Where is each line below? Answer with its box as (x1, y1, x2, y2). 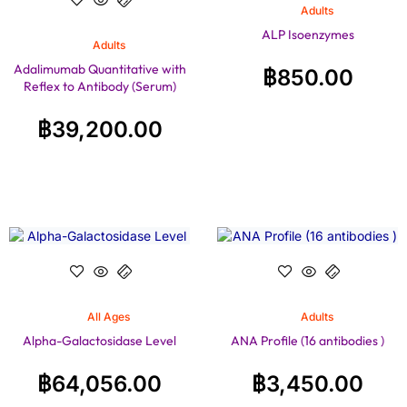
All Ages (87, 309, 130, 323)
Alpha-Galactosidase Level (23, 332, 176, 349)
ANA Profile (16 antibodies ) (231, 332, 384, 349)
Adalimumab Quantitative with (13, 61, 186, 77)
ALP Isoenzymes (261, 26, 354, 43)
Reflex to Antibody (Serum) (23, 78, 176, 94)
